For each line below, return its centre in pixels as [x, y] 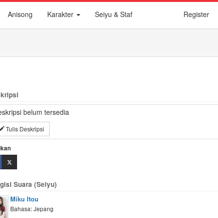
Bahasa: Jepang [32, 209]
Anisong [20, 14]
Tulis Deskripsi [24, 129]
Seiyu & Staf [114, 14]
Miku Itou [24, 199]
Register [196, 14]
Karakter [61, 14]
